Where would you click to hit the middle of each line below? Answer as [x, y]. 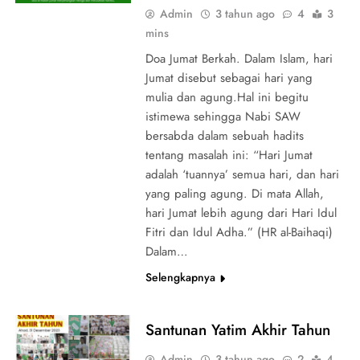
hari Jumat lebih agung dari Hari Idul [241, 213]
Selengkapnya [180, 277]
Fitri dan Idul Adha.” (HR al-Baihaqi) [239, 232]
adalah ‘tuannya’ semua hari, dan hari [242, 174]
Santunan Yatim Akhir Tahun [237, 329]
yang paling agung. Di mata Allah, [234, 193]
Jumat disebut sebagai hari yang [229, 78]
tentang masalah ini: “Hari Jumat [229, 155]
